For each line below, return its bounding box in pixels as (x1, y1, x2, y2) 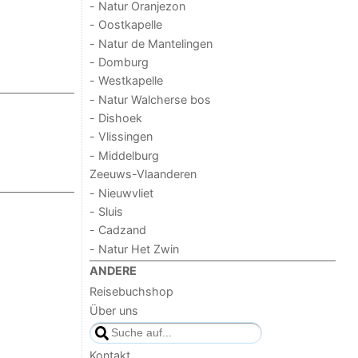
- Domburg (89, 54, 149, 69)
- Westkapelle (89, 74, 164, 88)
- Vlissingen (89, 129, 153, 144)
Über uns (89, 303, 139, 317)
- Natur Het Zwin (89, 241, 180, 256)
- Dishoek (89, 111, 143, 125)
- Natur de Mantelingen (89, 36, 213, 50)
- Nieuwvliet (89, 185, 154, 200)
